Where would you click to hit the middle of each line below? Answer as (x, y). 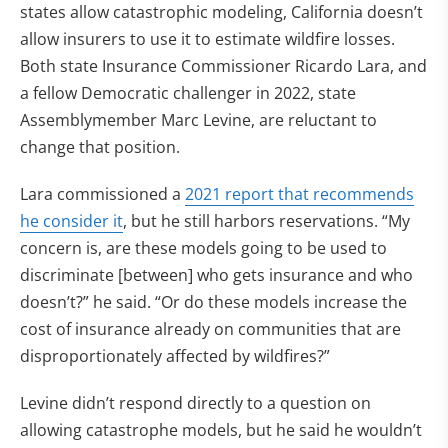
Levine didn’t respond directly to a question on (195, 403)
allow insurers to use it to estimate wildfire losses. (207, 39)
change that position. (100, 147)
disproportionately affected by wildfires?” (175, 356)
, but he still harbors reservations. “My (266, 221)
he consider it (71, 221)
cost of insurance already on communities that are (210, 329)
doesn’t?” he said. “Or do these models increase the (213, 302)
